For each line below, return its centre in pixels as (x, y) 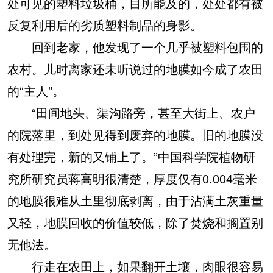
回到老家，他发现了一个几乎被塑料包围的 (135, 46)
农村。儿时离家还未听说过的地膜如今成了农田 (135, 68)
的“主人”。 (36, 90)
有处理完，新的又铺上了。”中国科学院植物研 (131, 156)
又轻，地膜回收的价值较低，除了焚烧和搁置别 (135, 222)
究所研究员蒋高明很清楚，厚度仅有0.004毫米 (132, 178)
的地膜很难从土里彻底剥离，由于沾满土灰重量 (135, 200)
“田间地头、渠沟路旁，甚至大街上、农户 (131, 112)
